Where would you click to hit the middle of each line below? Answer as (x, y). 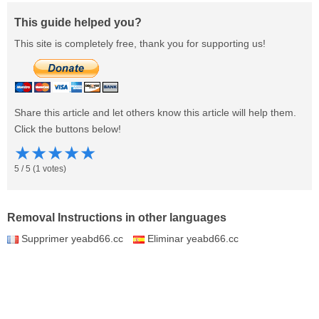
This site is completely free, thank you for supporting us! (140, 44)
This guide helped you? (78, 23)
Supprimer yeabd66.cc (72, 239)
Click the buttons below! (68, 129)
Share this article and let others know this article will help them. (155, 113)
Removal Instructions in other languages (117, 218)
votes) (53, 169)
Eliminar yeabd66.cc (193, 239)
